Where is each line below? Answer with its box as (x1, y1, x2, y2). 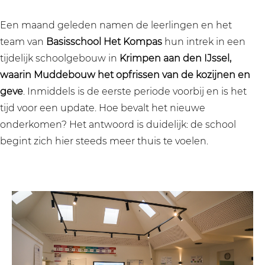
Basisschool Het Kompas (46, 36, 162, 47)
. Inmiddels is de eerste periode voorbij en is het (23, 86, 247, 97)
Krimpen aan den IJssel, (119, 53, 231, 64)
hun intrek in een (162, 36, 245, 47)
